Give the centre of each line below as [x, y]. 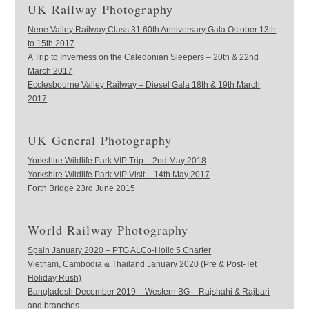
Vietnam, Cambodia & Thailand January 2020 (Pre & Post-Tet [142, 264]
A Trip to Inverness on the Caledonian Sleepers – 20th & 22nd [143, 57]
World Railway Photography [108, 229]
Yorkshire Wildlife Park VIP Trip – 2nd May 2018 [117, 160]
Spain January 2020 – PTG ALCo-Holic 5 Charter [120, 250]
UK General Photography [100, 140]
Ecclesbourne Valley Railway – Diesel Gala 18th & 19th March [144, 84]
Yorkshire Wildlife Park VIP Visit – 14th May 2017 [119, 174]
